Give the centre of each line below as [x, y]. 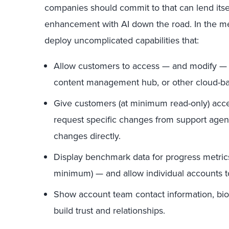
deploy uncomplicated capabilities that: [122, 40]
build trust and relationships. [109, 211]
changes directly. [87, 136]
